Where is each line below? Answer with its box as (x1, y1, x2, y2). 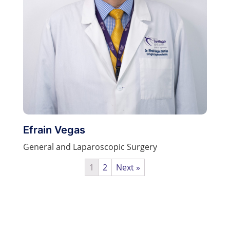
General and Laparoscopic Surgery (23, 141, 157, 152)
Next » (116, 162, 141, 174)
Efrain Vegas (23, 123, 85, 136)
